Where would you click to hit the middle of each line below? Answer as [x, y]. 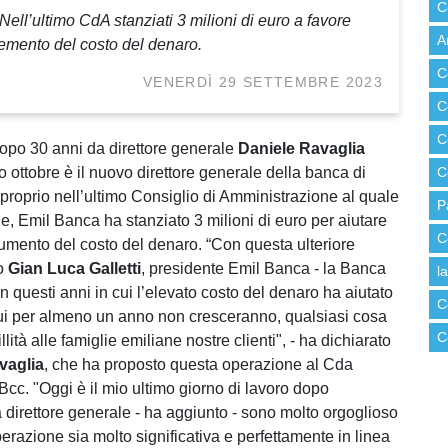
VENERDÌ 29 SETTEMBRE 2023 [263, 83]
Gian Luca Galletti [74, 269]
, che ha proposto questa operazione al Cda [198, 365]
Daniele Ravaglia [301, 149]
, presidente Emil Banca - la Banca [263, 269]
